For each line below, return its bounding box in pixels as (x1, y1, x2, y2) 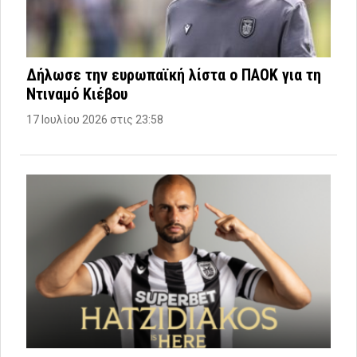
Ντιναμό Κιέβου (26, 84, 127, 104)
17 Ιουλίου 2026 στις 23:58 (26, 113, 163, 127)
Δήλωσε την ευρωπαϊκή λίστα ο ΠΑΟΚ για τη (26, 65, 321, 85)
